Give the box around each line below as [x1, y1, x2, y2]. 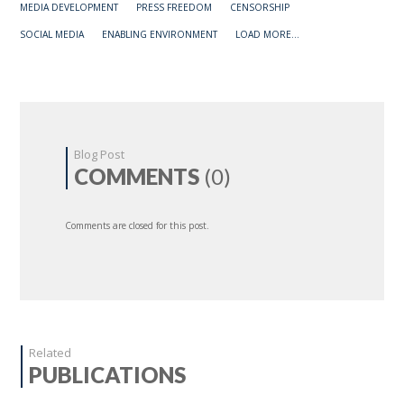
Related [29, 344, 72, 362]
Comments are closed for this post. [65, 219, 210, 233]
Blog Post [74, 146, 125, 163]
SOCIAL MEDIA [20, 28, 85, 41]
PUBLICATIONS [29, 362, 187, 389]
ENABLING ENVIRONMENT [102, 28, 218, 41]
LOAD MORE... [235, 28, 300, 41]
